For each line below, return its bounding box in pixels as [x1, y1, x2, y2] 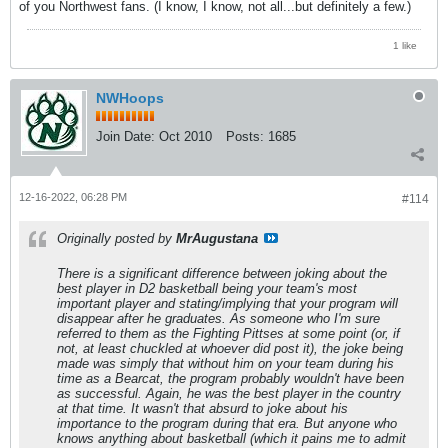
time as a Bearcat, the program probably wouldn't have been [57, 371, 404, 387]
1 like [393, 40, 417, 52]
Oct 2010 [159, 129, 212, 145]
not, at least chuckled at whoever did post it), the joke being [57, 341, 403, 357]
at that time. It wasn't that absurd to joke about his [57, 401, 348, 417]
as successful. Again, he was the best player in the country [57, 386, 401, 402]
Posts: [226, 129, 264, 145]
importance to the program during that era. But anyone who [57, 416, 397, 432]
